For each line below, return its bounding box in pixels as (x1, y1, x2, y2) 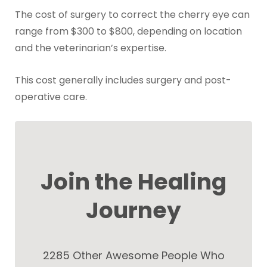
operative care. (14, 89, 87, 104)
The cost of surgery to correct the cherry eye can (14, 8, 250, 22)
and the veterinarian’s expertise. (14, 41, 166, 55)
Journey (86, 195, 181, 226)
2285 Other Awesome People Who (42, 247, 225, 263)
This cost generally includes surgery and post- (14, 73, 231, 87)
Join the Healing (41, 166, 226, 198)
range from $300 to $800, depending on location (14, 24, 242, 39)
